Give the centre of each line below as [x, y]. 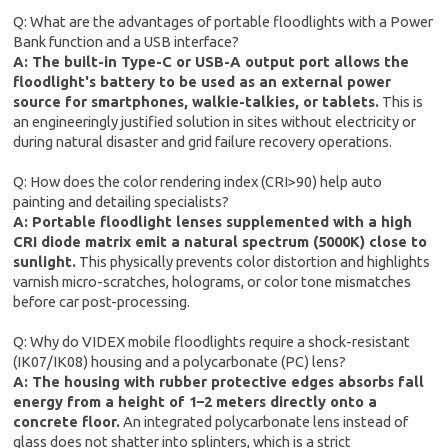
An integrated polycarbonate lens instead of [264, 422]
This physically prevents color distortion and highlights [253, 262]
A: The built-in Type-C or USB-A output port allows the [211, 62]
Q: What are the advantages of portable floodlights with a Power [223, 22]
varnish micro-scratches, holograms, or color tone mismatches [212, 282]
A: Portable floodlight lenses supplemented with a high [213, 222]
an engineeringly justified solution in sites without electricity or [215, 122]
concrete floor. [67, 422]
